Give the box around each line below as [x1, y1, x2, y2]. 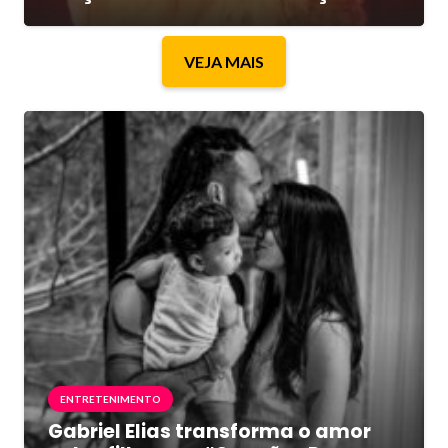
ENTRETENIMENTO [60, 392, 161, 405]
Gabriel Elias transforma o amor [48, 417, 371, 445]
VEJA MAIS [184, 52, 264, 72]
